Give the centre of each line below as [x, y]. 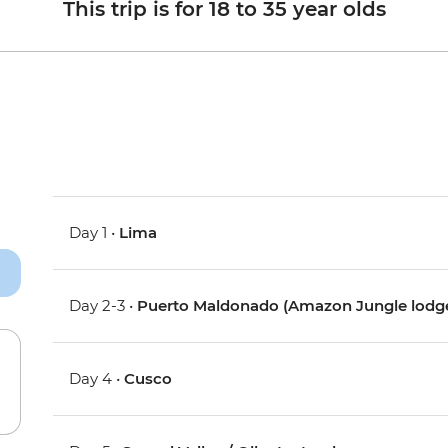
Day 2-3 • [103, 306]
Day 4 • [97, 379]
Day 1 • [94, 233]
